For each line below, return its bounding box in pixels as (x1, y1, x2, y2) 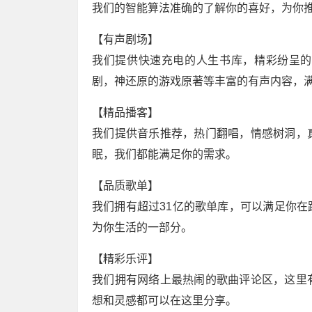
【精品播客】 (92, 106, 159, 118)
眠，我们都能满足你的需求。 (92, 148, 237, 160)
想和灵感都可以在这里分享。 (92, 294, 237, 306)
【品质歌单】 (92, 179, 159, 192)
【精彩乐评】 (92, 252, 159, 265)
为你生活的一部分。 (92, 221, 192, 233)
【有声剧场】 (92, 33, 159, 45)
